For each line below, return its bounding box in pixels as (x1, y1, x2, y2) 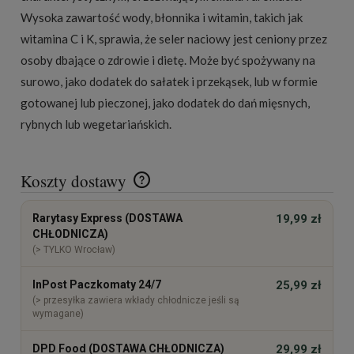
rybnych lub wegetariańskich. (21, 116, 171, 131)
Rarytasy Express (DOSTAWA (32, 211, 183, 224)
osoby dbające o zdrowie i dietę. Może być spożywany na (21, 52, 315, 67)
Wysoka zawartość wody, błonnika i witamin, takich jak (21, 9, 303, 24)
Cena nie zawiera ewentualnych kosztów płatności (36, 203, 251, 218)
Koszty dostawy (21, 169, 130, 192)
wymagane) (32, 307, 84, 319)
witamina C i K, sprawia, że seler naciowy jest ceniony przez (21, 31, 327, 46)
